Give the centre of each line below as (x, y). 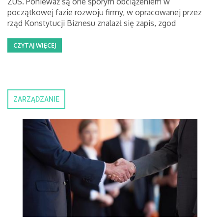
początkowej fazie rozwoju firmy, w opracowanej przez (105, 12)
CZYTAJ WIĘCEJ (35, 45)
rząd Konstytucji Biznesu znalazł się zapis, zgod (92, 23)
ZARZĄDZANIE (36, 99)
